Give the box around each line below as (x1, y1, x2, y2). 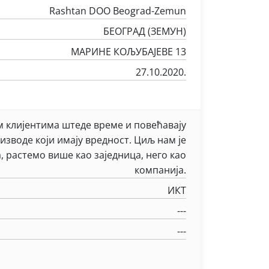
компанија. (134, 163, 186, 177)
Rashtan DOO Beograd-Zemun (49, 4, 186, 17)
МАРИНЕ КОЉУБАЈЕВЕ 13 (71, 45, 186, 58)
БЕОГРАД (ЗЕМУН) (103, 25, 186, 38)
